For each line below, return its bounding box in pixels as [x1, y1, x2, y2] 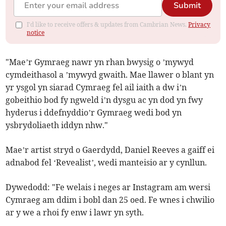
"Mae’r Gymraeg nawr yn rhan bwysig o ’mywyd [6, 57, 194, 68]
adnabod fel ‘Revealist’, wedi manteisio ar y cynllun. [6, 157, 207, 168]
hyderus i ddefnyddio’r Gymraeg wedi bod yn [6, 107, 182, 118]
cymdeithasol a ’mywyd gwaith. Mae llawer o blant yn [6, 70, 214, 80]
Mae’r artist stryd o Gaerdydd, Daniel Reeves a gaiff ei [6, 145, 215, 155]
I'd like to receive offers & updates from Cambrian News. [27, 21, 189, 29]
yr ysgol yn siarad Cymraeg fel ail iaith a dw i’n [6, 82, 187, 93]
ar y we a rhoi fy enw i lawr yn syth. [6, 207, 144, 218]
